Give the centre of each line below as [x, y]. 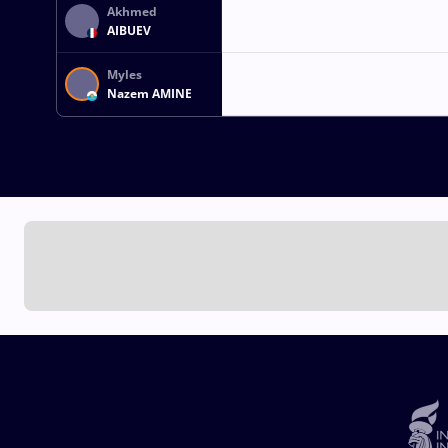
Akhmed [132, 12]
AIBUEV [129, 31]
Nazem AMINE [149, 94]
